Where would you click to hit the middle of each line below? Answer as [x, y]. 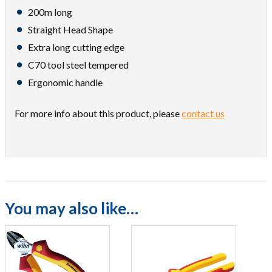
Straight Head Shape [70, 29]
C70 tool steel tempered [78, 65]
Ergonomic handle [65, 82]
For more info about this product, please [98, 113]
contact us [203, 113]
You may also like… [72, 208]
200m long [50, 12]
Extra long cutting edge [76, 47]
